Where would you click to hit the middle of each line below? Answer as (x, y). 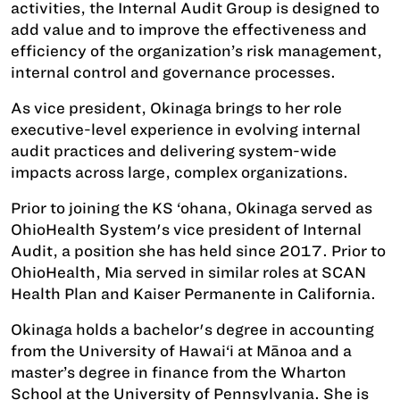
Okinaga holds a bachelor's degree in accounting (192, 329)
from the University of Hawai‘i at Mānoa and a (181, 350)
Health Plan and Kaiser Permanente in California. (193, 293)
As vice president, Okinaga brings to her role (176, 108)
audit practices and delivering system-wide (174, 150)
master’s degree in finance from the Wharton (179, 372)
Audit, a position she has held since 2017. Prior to (198, 250)
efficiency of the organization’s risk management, (196, 50)
